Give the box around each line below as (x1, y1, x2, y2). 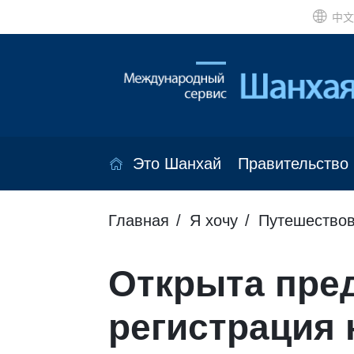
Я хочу (190, 212, 238, 230)
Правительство (237, 155, 348, 173)
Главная (108, 212, 169, 230)
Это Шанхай (132, 155, 221, 173)
